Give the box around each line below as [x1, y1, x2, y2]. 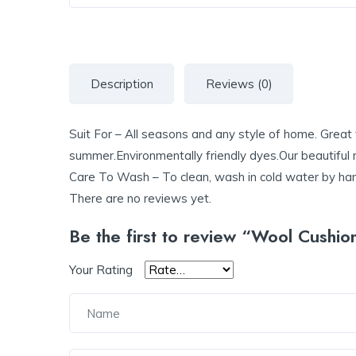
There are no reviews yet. [69, 191, 211, 207]
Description [90, 76, 153, 92]
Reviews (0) [205, 76, 273, 92]
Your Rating [69, 262, 133, 278]
